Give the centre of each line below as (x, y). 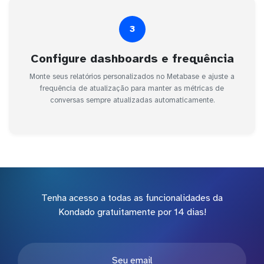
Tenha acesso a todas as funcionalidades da (132, 198)
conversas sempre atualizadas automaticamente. (132, 100)
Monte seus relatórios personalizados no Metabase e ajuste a (132, 76)
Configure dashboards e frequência (132, 58)
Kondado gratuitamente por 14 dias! (132, 212)
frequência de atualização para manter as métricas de (132, 88)
